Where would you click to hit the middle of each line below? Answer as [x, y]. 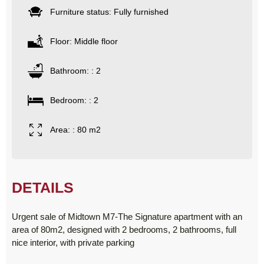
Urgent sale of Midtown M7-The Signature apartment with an [127, 217]
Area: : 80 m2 [75, 130]
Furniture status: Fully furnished [109, 12]
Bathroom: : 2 [75, 71]
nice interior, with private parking [73, 243]
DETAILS [43, 188]
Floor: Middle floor [84, 42]
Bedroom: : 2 [74, 100]
